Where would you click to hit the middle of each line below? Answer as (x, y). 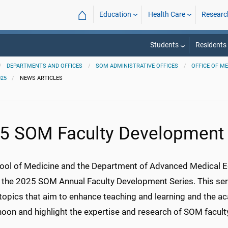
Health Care (166, 15)
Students (164, 45)
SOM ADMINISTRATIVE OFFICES (137, 66)
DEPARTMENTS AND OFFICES (45, 66)
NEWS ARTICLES (41, 78)
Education (116, 15)
